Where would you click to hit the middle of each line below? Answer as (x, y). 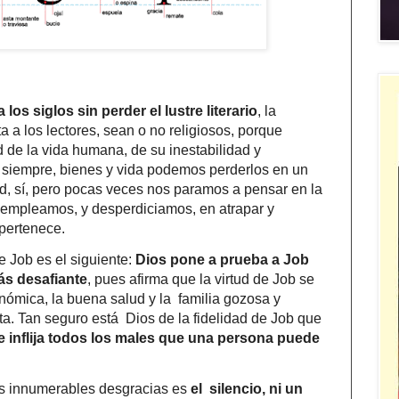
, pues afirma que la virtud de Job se (201, 280)
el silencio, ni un (247, 389)
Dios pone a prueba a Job (222, 260)
